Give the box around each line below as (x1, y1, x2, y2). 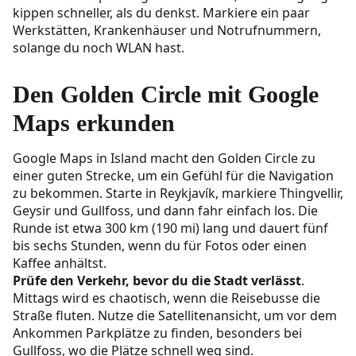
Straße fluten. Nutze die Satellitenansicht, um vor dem (13, 307, 337, 325)
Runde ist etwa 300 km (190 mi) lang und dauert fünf (13, 219, 328, 238)
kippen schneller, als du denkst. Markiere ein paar (13, 4, 310, 22)
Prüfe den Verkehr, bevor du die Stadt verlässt (13, 272, 301, 290)
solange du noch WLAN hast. (13, 39, 188, 57)
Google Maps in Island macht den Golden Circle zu (13, 149, 315, 168)
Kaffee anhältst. (13, 254, 110, 273)
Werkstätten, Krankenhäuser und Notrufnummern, (13, 21, 321, 40)
